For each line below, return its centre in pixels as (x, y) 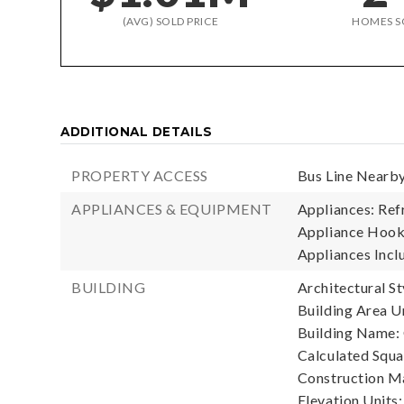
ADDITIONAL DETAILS (137, 132)
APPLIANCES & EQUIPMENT (172, 209)
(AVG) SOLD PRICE (170, 21)
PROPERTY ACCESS (140, 175)
